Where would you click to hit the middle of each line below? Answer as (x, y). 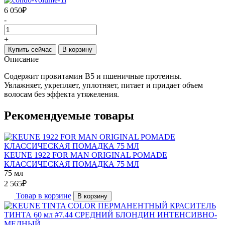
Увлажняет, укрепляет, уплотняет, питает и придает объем (103, 85)
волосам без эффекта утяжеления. (62, 94)
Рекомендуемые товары (69, 115)
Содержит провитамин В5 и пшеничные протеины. (93, 76)
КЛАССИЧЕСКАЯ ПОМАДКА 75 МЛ (72, 164)
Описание (21, 59)
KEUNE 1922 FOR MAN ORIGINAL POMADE (86, 155)
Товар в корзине (44, 195)
